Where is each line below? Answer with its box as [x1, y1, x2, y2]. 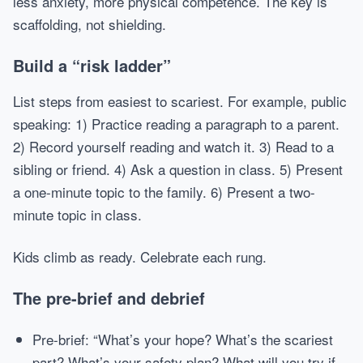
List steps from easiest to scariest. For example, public [13, 91, 347, 111]
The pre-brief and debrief [13, 286, 205, 310]
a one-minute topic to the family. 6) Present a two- [13, 181, 315, 202]
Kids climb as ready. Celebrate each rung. [13, 246, 267, 267]
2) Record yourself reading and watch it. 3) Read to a [13, 136, 334, 156]
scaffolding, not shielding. [13, 14, 166, 34]
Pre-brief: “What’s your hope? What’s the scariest [32, 329, 333, 349]
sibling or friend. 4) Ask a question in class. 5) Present [13, 159, 343, 179]
